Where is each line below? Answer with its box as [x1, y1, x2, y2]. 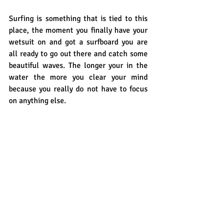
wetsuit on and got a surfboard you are [9, 37, 148, 47]
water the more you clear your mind [9, 72, 148, 83]
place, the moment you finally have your [9, 25, 148, 36]
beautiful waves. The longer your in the [9, 61, 148, 71]
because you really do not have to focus [9, 84, 148, 94]
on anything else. [9, 96, 68, 106]
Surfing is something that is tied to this [9, 14, 148, 24]
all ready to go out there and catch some [9, 49, 148, 59]
